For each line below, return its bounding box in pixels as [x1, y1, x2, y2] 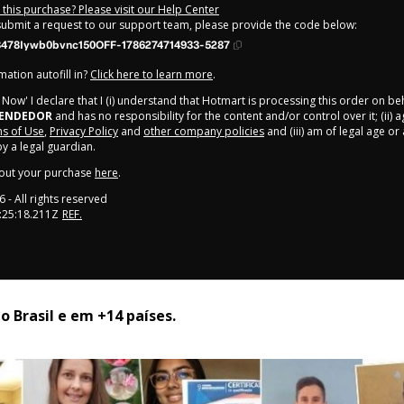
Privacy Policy [50, 123, 118, 139]
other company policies [143, 123, 264, 139]
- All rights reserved [5, 190, 107, 207]
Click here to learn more [90, 66, 213, 82]
